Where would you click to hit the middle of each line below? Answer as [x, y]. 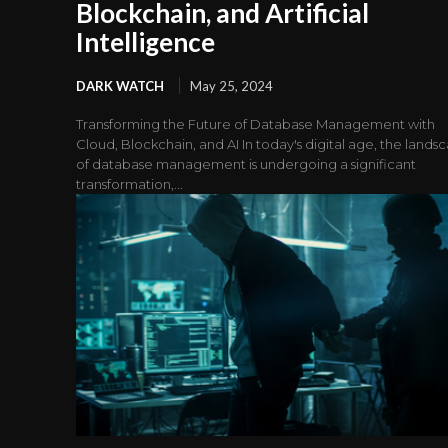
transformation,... [129, 184]
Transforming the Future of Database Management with [255, 124]
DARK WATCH [120, 86]
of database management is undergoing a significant [246, 164]
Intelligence [145, 42]
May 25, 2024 [231, 86]
